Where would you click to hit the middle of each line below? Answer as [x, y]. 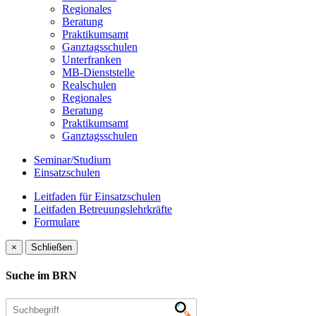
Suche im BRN [41, 276]
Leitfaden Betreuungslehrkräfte [103, 209]
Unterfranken [92, 60]
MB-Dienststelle [98, 72]
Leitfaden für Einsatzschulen [97, 196]
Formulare [57, 222]
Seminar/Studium [72, 160]
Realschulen [89, 85]
